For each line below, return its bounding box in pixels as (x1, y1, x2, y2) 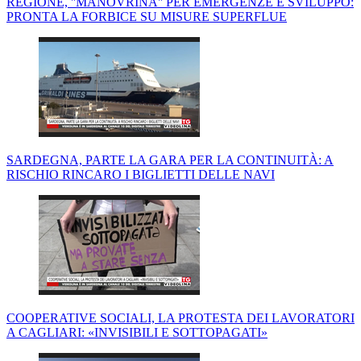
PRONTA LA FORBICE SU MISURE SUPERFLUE (6, 10, 287, 24)
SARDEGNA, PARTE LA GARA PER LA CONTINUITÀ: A (6, 153, 334, 168)
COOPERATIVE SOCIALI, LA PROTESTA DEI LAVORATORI (6, 311, 355, 326)
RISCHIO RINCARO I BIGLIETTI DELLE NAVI (6, 168, 275, 182)
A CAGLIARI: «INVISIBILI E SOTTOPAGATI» (6, 326, 268, 340)
